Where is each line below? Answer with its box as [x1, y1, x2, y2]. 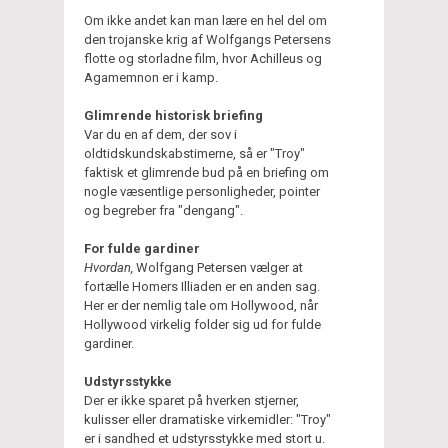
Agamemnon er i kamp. [84, 69, 218, 85]
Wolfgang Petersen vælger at [133, 259, 303, 275]
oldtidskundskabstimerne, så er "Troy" [84, 145, 305, 161]
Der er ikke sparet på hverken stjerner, [84, 392, 299, 408]
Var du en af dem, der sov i [84, 126, 237, 142]
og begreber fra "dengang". [84, 202, 243, 218]
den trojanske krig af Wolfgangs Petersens [84, 31, 331, 47]
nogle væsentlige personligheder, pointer [84, 183, 320, 199]
